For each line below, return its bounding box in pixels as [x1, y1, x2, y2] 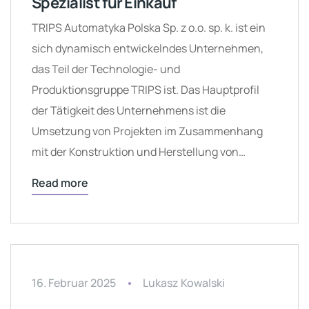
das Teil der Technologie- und [32, 61, 180, 77]
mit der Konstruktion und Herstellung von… [32, 144, 246, 159]
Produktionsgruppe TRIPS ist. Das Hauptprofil [32, 82, 259, 97]
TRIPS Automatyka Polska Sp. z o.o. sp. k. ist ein [32, 20, 266, 35]
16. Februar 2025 [32, 275, 116, 290]
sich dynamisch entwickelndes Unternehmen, [32, 41, 263, 56]
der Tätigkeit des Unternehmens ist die [32, 103, 226, 118]
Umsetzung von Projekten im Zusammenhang [32, 123, 263, 139]
